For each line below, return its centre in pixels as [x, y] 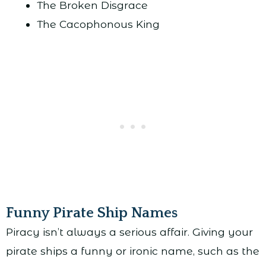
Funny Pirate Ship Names [92, 213]
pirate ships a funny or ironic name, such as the [133, 251]
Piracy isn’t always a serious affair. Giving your [129, 232]
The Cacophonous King [98, 24]
